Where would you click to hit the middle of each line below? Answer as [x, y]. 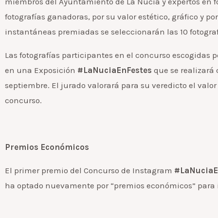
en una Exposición [41, 70]
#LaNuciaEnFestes [115, 70]
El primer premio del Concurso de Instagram [90, 170]
